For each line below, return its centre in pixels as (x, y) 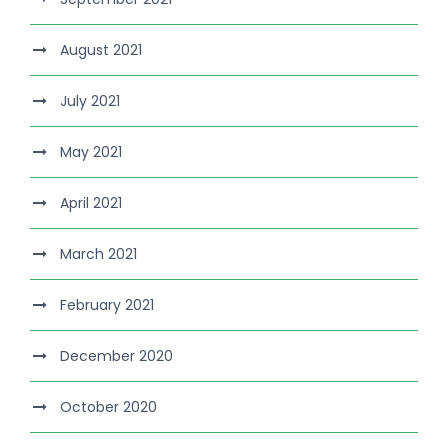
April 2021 (91, 203)
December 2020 (116, 356)
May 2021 (91, 152)
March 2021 (98, 254)
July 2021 (90, 101)
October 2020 (108, 407)
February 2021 (107, 305)
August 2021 (101, 50)
